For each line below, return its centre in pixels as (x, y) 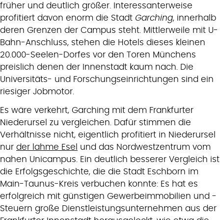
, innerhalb (194, 18)
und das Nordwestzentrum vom (144, 147)
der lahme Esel (47, 147)
